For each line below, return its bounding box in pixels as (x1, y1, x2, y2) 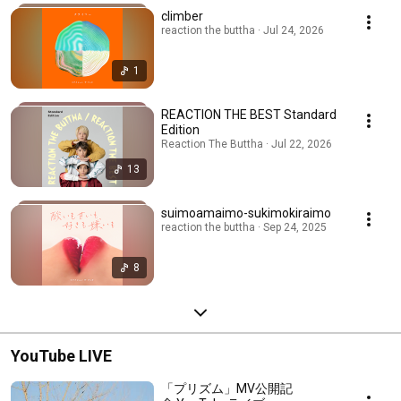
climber (161, 8, 203, 23)
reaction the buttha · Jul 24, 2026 (161, 23, 324, 37)
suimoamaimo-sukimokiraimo (161, 205, 331, 220)
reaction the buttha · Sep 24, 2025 (161, 220, 327, 234)
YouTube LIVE (11, 346, 112, 365)
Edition (161, 122, 200, 137)
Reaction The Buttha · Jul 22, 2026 (161, 137, 332, 150)
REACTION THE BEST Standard (161, 107, 337, 122)
